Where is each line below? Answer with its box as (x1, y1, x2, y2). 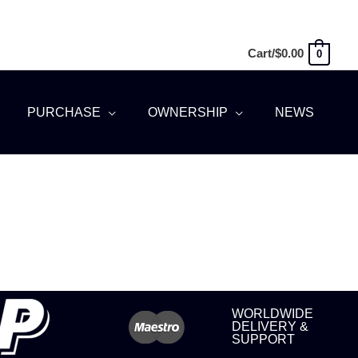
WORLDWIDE (232, 307, 313, 321)
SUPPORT (232, 332, 295, 347)
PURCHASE (27, 105, 101, 119)
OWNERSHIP (148, 105, 228, 119)
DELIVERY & (232, 320, 308, 334)
